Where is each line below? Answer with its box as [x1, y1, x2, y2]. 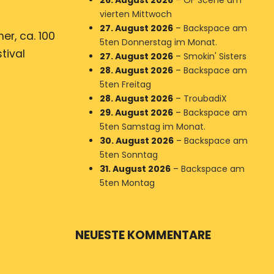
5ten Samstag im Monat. [99, 120, 206, 133]
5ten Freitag [99, 78, 151, 91]
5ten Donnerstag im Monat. [99, 36, 217, 48]
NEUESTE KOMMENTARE [75, 227, 211, 243]
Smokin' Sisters [183, 50, 246, 62]
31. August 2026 [99, 163, 171, 175]
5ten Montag [99, 177, 155, 189]
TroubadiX [183, 92, 227, 105]
